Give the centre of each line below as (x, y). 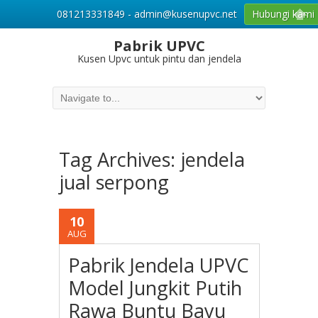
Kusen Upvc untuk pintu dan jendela (159, 59)
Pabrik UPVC (159, 46)
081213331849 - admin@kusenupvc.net (147, 14)
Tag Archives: (120, 159)
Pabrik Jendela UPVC (159, 265)
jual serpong (114, 182)
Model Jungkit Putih (155, 288)
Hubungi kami (283, 14)
